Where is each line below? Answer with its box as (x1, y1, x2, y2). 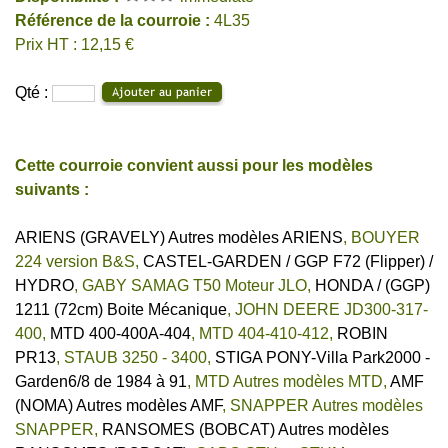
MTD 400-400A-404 (50, 324, 191, 342)
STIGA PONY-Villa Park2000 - (215, 348, 430, 366)
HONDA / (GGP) (315, 276, 430, 294)
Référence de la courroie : (15, 12, 210, 30)
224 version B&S (15, 252, 135, 270)
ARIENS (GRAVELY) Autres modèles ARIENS (15, 228, 343, 246)
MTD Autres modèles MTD (195, 372, 383, 390)
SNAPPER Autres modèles (230, 396, 423, 414)
